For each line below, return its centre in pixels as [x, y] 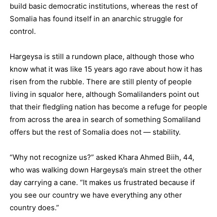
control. [23, 31]
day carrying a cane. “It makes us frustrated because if [102, 182]
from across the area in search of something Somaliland [105, 119]
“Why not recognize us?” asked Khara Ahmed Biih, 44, [102, 157]
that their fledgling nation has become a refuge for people [108, 107]
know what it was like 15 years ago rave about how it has [106, 69]
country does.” [34, 208]
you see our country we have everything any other [96, 195]
